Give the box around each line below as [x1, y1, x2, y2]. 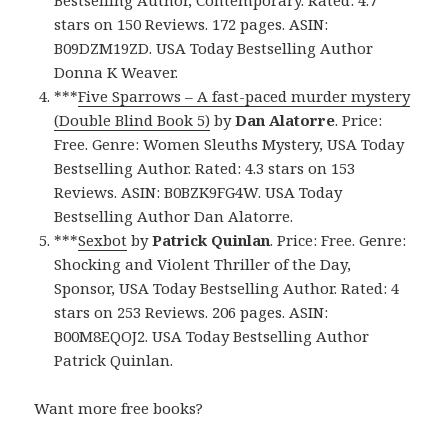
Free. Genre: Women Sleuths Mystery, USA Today [54, 134, 405, 155]
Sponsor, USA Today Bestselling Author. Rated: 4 [54, 278, 400, 299]
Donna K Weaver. [54, 62, 179, 83]
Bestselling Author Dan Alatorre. [54, 206, 294, 227]
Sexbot [78, 230, 128, 251]
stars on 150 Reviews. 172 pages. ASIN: [54, 14, 329, 35]
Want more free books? [34, 398, 204, 419]
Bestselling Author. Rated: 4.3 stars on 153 [54, 158, 356, 179]
